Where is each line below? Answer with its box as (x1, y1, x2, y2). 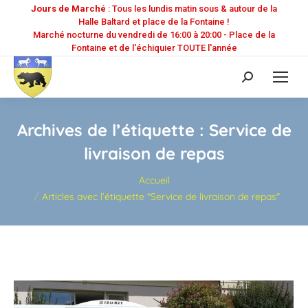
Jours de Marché (31, 3, 106, 14)
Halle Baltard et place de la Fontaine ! (78, 16, 230, 27)
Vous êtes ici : (14, 165, 65, 182)
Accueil (138, 174, 170, 186)
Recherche (241, 72, 295, 86)
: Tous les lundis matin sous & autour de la (106, 3, 277, 14)
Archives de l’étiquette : (16, 120, 209, 140)
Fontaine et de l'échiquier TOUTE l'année (71, 43, 237, 53)
